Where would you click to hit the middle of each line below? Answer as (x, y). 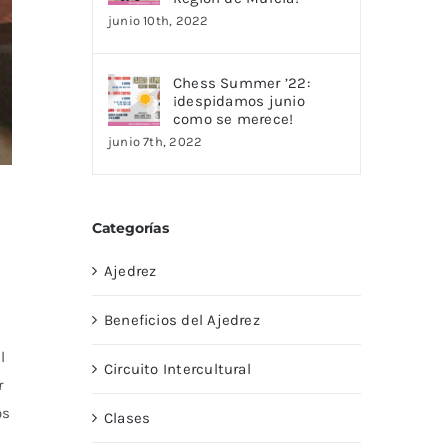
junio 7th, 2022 (155, 142)
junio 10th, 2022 (158, 21)
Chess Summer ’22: (241, 83)
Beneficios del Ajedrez (181, 320)
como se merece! (233, 119)
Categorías (130, 228)
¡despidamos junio (238, 101)
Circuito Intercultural (177, 369)
